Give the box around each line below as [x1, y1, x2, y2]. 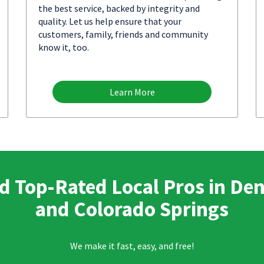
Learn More [109, 86, 155, 98]
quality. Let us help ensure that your [38, 15, 181, 27]
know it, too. [38, 41, 89, 53]
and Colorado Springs [35, 196, 229, 222]
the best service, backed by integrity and [38, 2, 200, 14]
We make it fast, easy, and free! [70, 239, 194, 252]
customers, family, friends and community [38, 28, 208, 40]
